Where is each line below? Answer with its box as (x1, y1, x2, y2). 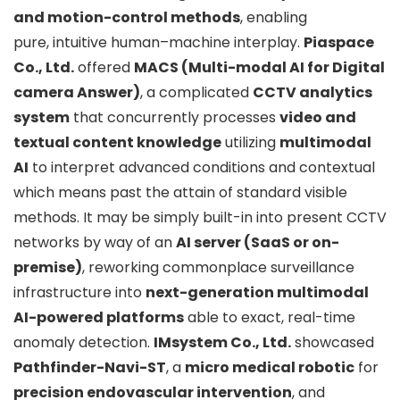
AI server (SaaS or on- (176, 231, 339, 253)
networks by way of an (13, 231, 176, 253)
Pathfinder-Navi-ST (13, 356, 166, 378)
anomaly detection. (13, 331, 154, 353)
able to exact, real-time (184, 306, 355, 328)
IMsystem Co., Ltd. (154, 331, 291, 353)
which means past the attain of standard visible (13, 181, 347, 203)
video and (279, 106, 356, 128)
